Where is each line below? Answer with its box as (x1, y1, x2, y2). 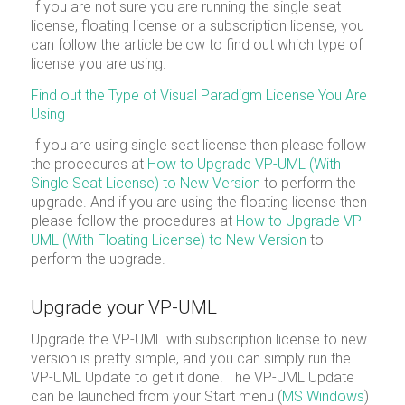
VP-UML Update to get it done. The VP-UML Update (30, 369, 354, 387)
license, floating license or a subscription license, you (30, 17, 364, 35)
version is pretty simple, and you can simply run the (30, 350, 351, 368)
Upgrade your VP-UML (30, 296, 217, 318)
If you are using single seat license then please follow (30, 137, 366, 155)
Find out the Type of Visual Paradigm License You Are (30, 86, 367, 104)
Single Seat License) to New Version (30, 174, 260, 193)
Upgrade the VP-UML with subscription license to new (30, 331, 367, 349)
